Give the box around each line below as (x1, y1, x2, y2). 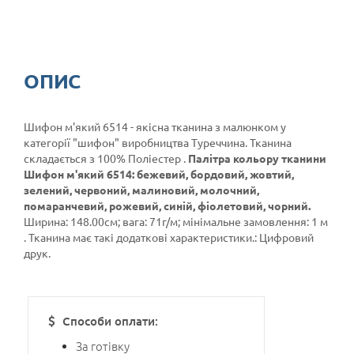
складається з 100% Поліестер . (24, 150, 188, 165)
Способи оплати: (59, 312, 159, 329)
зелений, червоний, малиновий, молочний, (24, 182, 259, 197)
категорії (24, 134, 73, 149)
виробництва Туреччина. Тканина (119, 134, 292, 149)
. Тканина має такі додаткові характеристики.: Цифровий (24, 229, 314, 244)
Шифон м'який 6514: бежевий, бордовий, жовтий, (24, 166, 294, 181)
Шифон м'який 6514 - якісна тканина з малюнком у (24, 119, 286, 134)
